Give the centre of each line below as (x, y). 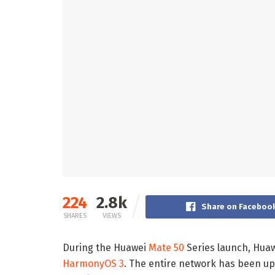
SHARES (75, 216)
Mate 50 (166, 248)
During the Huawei (106, 248)
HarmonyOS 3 (93, 264)
